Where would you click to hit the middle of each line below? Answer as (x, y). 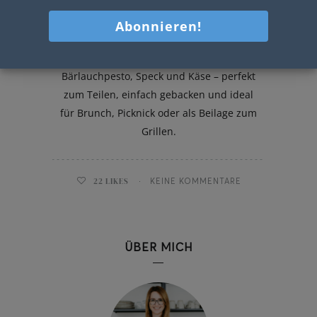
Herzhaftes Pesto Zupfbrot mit (158, 57)
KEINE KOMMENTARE (195, 181)
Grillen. (158, 131)
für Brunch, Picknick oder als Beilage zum (158, 113)
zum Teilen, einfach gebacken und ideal (158, 94)
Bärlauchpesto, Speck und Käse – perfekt (158, 76)
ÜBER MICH (158, 247)
